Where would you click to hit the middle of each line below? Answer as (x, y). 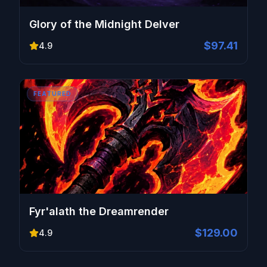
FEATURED (52, 94)
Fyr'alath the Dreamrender (99, 211)
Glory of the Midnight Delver (104, 24)
